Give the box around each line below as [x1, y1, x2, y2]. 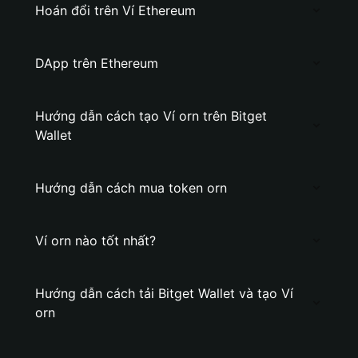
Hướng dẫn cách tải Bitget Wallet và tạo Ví [35, 285, 293, 301]
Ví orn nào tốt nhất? [35, 233, 156, 249]
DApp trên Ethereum [35, 55, 158, 71]
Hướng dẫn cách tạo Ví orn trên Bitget [35, 108, 267, 124]
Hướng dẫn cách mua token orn [35, 180, 227, 196]
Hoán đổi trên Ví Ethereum [35, 2, 196, 18]
